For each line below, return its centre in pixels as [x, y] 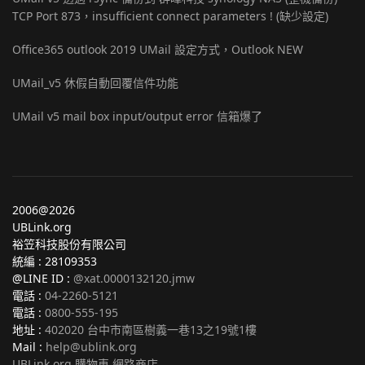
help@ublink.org [91, 347]
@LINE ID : [43, 279]
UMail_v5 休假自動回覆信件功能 [95, 83]
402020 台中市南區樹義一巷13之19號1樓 [151, 330]
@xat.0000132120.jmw [134, 279]
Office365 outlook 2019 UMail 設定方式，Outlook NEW [158, 50]
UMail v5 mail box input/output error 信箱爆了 [137, 117]
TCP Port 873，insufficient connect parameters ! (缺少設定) [170, 16]
